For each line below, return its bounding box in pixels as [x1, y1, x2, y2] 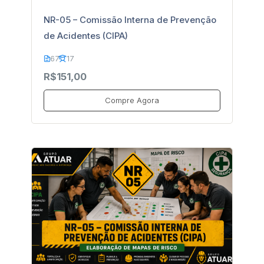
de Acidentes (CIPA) [43, 30, 128, 41]
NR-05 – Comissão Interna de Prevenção [43, 14, 216, 25]
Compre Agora [104, 95, 159, 105]
